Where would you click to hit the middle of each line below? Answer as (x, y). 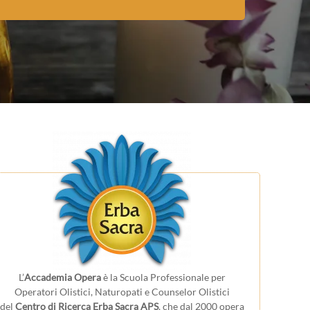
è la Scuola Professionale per (163, 277)
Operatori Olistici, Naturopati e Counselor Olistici (122, 292)
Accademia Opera (62, 277)
